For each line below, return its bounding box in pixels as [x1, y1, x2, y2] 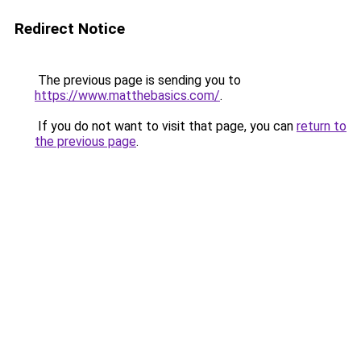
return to [297, 118, 346, 134]
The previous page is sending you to [35, 73, 241, 88]
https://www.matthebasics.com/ [35, 88, 220, 103]
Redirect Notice [15, 19, 125, 38]
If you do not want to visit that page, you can [35, 118, 297, 134]
